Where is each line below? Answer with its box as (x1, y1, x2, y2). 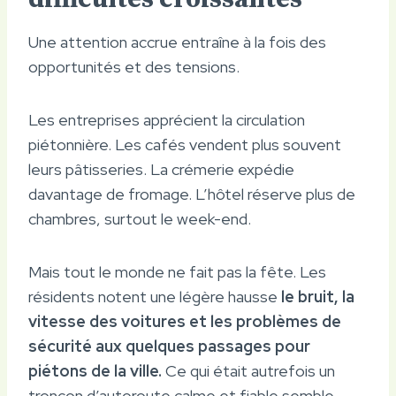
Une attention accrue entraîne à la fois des (28, 31, 326, 52)
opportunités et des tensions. (28, 56, 240, 77)
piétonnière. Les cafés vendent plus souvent (28, 133, 341, 155)
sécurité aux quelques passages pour (28, 335, 310, 356)
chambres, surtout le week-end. (28, 208, 251, 229)
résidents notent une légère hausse (28, 286, 281, 307)
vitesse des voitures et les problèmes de (28, 310, 341, 331)
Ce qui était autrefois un (162, 360, 335, 381)
